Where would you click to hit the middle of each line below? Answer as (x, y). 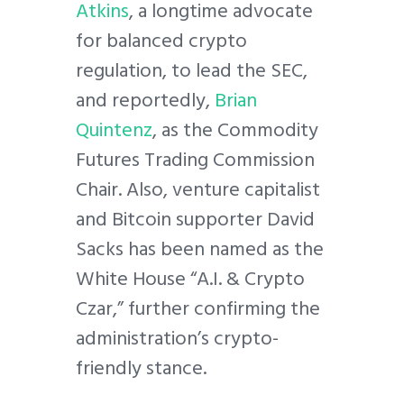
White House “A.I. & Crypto (190, 279)
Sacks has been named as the (200, 249)
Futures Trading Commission (195, 160)
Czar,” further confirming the (198, 309)
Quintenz (114, 130)
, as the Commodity (235, 130)
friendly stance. (141, 368)
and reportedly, (145, 101)
